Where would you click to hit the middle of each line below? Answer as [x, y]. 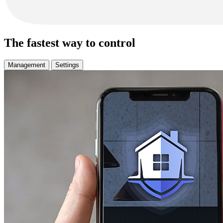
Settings [67, 65]
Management [27, 65]
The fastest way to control [70, 43]
